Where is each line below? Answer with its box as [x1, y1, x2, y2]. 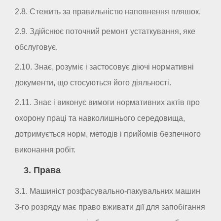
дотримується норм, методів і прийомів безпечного [15, 129, 201, 138]
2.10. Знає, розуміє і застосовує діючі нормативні [15, 62, 194, 71]
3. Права [23, 165, 61, 176]
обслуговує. [15, 42, 58, 51]
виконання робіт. [15, 145, 75, 154]
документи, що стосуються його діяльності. [15, 78, 171, 87]
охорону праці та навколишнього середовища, [15, 113, 185, 122]
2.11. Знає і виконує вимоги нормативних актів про [15, 98, 200, 107]
